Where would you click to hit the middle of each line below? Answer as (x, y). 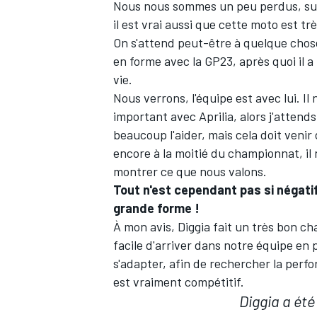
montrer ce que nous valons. (190, 172)
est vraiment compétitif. (179, 282)
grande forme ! (156, 208)
